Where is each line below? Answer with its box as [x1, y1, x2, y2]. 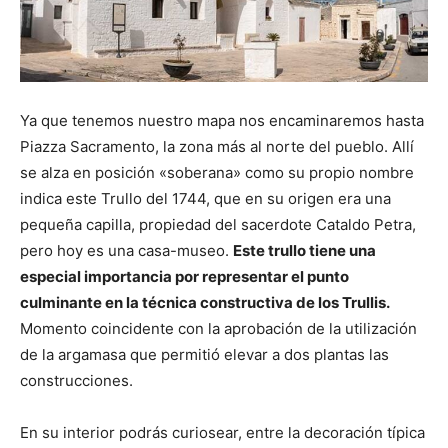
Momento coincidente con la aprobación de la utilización [20, 318, 417, 338]
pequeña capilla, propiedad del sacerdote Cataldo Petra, [20, 214, 416, 234]
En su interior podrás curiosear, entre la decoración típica [20, 422, 425, 442]
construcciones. [20, 370, 133, 390]
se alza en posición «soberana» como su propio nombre [20, 162, 414, 182]
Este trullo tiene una [233, 240, 376, 260]
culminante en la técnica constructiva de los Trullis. [20, 292, 390, 312]
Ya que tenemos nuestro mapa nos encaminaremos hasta [20, 110, 424, 130]
